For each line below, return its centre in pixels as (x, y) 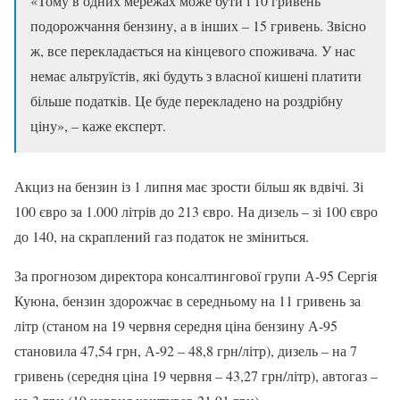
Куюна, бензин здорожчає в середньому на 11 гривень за (187, 301)
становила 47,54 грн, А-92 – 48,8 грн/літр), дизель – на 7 (186, 351)
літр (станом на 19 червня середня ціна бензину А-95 (176, 326)
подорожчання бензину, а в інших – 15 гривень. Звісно (198, 26)
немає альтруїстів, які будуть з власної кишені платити (196, 76)
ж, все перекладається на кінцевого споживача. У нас (193, 51)
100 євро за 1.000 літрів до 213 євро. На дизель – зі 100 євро (196, 212)
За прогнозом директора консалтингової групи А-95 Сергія (196, 276)
